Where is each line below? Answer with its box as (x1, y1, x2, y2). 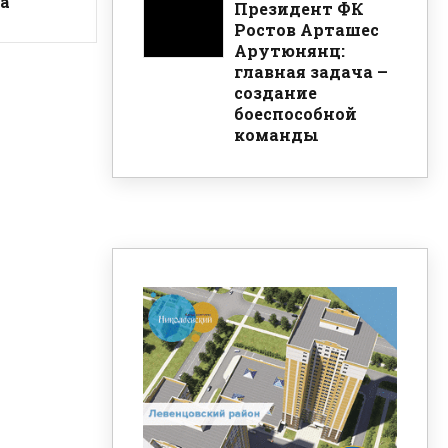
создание (234, 81, 317, 103)
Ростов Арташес (234, 18, 379, 40)
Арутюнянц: (234, 39, 345, 61)
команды (234, 123, 319, 145)
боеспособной (234, 102, 357, 124)
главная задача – (234, 60, 388, 82)
